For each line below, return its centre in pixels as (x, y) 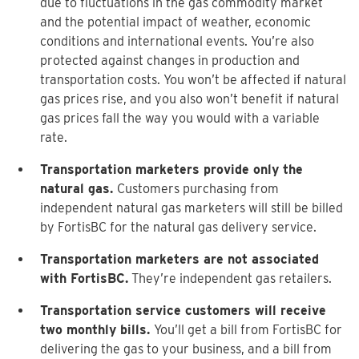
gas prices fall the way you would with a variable (180, 118)
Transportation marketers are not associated (179, 259)
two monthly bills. (97, 330)
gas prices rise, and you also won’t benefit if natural (190, 99)
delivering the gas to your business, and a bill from (186, 349)
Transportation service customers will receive (183, 311)
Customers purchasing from (198, 189)
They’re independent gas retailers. (230, 278)
